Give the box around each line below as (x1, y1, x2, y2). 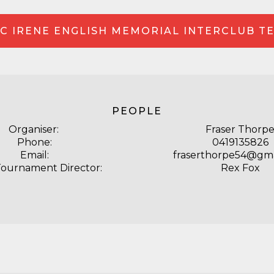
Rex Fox (220, 162, 260, 174)
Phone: (17, 136, 52, 148)
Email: (20, 149, 49, 161)
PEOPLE (112, 105, 162, 117)
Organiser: (8, 124, 61, 135)
